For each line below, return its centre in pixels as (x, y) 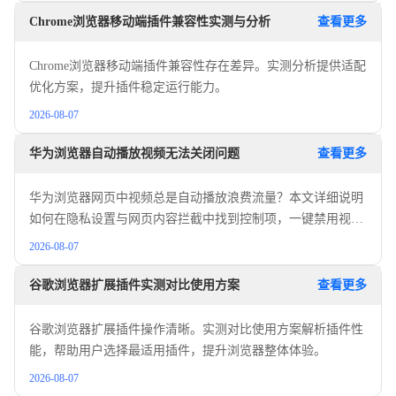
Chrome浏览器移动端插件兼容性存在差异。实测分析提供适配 (198, 66)
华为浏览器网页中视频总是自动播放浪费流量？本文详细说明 (196, 198)
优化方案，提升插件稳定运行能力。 (128, 88)
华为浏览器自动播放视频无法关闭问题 (134, 154)
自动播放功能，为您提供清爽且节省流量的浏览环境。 (178, 240)
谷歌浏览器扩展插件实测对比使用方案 (134, 286)
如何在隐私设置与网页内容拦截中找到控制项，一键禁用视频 (196, 219)
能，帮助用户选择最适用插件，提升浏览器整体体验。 (178, 351)
